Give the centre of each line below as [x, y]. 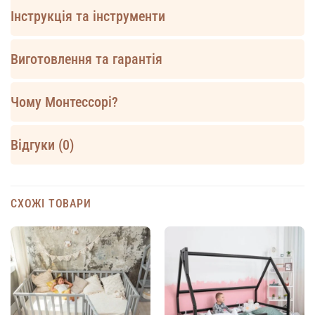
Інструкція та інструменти [88, 16]
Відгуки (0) [42, 144]
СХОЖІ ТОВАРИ [51, 203]
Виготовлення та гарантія [86, 59]
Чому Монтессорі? [64, 102]
